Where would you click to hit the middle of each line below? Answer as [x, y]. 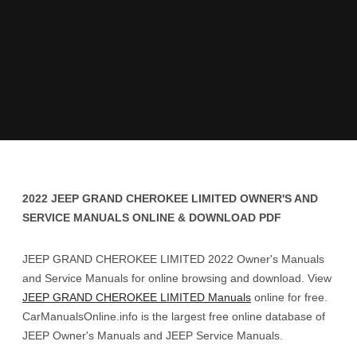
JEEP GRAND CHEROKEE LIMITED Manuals [137, 297]
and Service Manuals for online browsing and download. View [177, 278]
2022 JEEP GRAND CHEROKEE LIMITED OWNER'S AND [170, 198]
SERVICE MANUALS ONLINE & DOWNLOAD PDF [152, 218]
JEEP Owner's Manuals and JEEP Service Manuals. [153, 335]
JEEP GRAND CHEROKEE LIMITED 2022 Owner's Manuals [173, 259]
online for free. [289, 297]
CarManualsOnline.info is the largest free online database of [174, 316]
